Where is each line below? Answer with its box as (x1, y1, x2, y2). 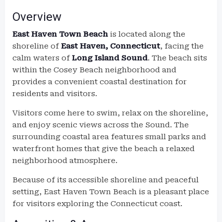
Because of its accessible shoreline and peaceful (12, 175, 199, 184)
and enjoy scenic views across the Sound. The (12, 120, 189, 129)
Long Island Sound (72, 54, 148, 62)
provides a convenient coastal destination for (12, 77, 187, 86)
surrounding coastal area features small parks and (12, 132, 206, 141)
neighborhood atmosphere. (12, 156, 117, 165)
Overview (12, 10, 61, 24)
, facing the (160, 42, 204, 51)
